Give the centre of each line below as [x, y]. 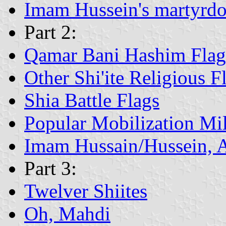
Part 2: [50, 32]
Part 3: [50, 168]
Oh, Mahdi [67, 213]
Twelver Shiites [86, 191]
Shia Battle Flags [92, 100]
